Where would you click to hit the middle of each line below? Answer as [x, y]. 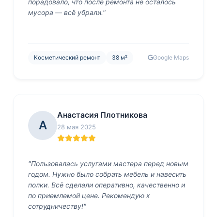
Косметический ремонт [67, 57]
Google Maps [171, 57]
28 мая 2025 [77, 127]
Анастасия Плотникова [102, 115]
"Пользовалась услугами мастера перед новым [108, 163]
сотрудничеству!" [57, 206]
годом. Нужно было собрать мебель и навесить [108, 174]
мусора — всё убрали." [67, 12]
